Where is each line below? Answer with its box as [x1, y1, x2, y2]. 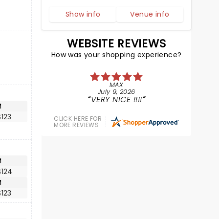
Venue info [130, 9, 170, 19]
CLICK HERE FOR [54, 114, 102, 123]
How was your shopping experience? [51, 50, 182, 60]
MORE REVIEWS [54, 121, 99, 129]
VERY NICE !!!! [90, 94, 142, 105]
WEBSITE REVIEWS [67, 36, 166, 51]
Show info [65, 9, 101, 19]
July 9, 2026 [97, 87, 135, 96]
